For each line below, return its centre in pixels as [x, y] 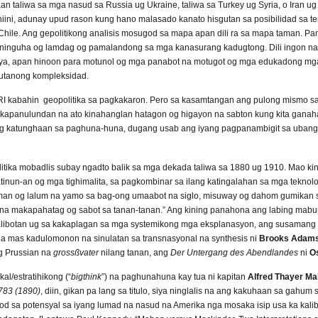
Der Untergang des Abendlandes [234, 252]
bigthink [86, 277]
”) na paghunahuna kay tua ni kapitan [175, 277]
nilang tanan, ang [135, 252]
